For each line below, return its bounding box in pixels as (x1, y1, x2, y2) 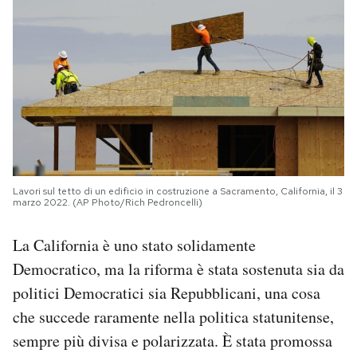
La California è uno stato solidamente (13, 233, 256, 256)
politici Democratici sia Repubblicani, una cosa (13, 281, 320, 304)
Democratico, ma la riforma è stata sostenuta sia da (13, 257, 344, 280)
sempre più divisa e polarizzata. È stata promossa (13, 329, 332, 351)
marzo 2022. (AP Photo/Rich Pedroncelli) (13, 195, 202, 209)
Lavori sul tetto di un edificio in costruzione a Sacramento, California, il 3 (13, 184, 343, 198)
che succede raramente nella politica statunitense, (13, 305, 334, 328)
